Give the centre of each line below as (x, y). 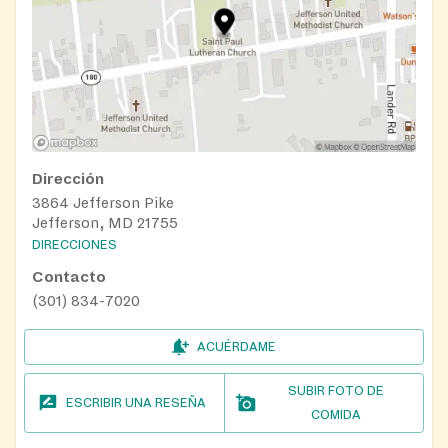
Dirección (68, 179)
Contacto (69, 277)
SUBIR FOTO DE (335, 391)
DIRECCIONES (74, 245)
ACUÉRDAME (236, 347)
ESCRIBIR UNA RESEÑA (136, 403)
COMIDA (335, 415)
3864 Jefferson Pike (103, 203)
